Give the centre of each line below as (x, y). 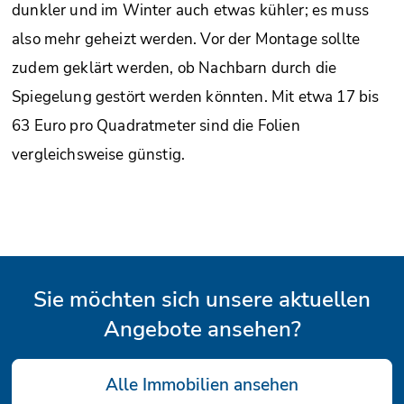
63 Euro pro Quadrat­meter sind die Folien (156, 126)
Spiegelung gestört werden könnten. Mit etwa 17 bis (196, 97)
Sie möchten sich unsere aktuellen (202, 299)
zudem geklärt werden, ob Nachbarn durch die (174, 68)
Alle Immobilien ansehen (202, 385)
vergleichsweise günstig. (99, 155)
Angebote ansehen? (202, 329)
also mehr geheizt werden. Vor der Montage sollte (186, 39)
